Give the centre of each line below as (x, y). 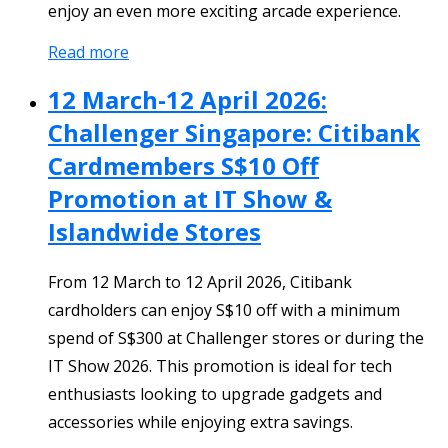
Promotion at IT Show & (190, 198)
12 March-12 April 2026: (187, 99)
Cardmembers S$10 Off (183, 165)
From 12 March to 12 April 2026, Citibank (200, 281)
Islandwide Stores (154, 231)
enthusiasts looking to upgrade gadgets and (215, 393)
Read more (88, 51)
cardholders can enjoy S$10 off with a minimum (224, 309)
